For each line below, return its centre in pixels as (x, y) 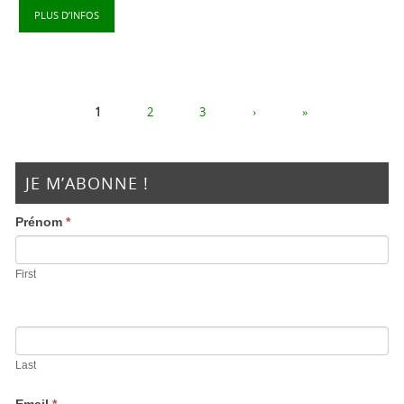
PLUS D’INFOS (66, 15)
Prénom (41, 222)
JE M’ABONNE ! (87, 184)
